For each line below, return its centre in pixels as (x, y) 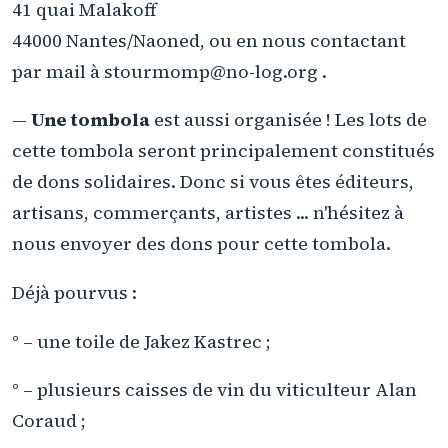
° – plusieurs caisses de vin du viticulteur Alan (214, 390)
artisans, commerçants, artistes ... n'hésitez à (208, 213)
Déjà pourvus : (74, 293)
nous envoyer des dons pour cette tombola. (201, 244)
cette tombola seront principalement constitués (223, 151)
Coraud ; (49, 421)
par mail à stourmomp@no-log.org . (169, 71)
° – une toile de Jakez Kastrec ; (141, 341)
